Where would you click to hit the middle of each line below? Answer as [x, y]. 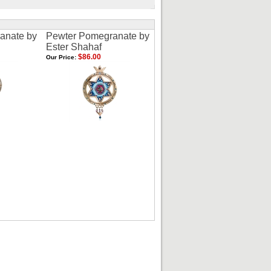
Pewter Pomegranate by [98, 36]
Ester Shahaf [74, 47]
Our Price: [61, 57]
